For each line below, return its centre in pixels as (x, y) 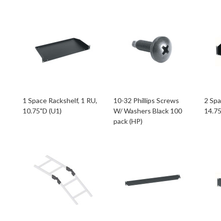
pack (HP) (128, 121)
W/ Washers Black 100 (148, 111)
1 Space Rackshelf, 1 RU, (60, 100)
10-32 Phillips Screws (147, 100)
